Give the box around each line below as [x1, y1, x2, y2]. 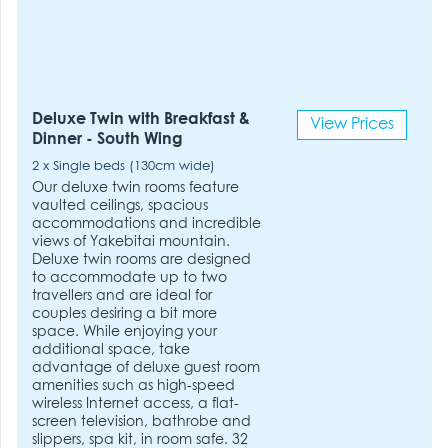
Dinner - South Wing [32, 132, 184, 147]
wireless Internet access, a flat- [32, 397, 240, 411]
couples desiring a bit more [32, 307, 218, 321]
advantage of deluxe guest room [32, 361, 261, 375]
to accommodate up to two [32, 271, 228, 285]
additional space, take [32, 343, 191, 357]
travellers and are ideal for [32, 289, 213, 303]
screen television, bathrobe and [32, 415, 252, 429]
